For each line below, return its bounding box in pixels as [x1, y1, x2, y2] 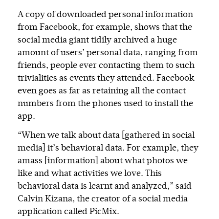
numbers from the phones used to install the [18, 99, 193, 109]
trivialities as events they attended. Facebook [18, 74, 195, 83]
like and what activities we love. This [18, 169, 162, 178]
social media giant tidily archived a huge [18, 36, 177, 45]
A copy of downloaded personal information [18, 10, 193, 20]
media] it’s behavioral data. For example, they [18, 144, 198, 153]
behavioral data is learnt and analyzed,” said [18, 182, 192, 191]
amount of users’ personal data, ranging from [18, 48, 198, 58]
